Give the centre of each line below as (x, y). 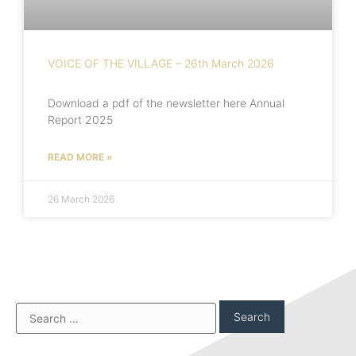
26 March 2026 (81, 199)
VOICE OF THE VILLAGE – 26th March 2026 (161, 63)
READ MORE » (80, 157)
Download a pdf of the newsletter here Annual (166, 103)
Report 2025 (80, 119)
